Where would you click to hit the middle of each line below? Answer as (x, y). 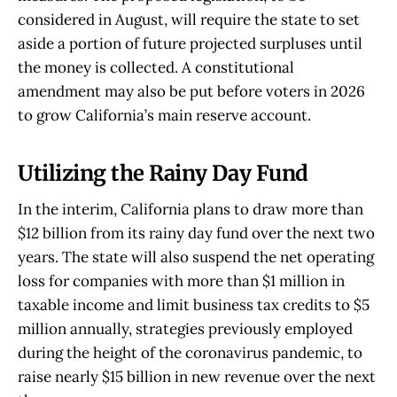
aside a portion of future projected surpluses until (190, 44)
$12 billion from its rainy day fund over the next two (196, 233)
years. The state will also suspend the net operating (196, 257)
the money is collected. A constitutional (156, 68)
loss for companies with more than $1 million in (181, 280)
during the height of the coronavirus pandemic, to (190, 352)
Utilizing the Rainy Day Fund (163, 174)
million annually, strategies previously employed (185, 328)
